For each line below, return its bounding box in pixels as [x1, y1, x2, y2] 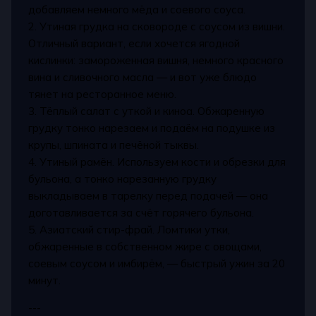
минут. [28, 274, 61, 288]
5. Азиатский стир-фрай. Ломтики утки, [28, 223, 231, 237]
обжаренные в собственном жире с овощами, [28, 240, 262, 254]
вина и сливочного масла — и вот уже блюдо [28, 71, 257, 85]
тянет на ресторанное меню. [28, 87, 177, 102]
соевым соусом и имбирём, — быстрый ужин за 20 [28, 257, 286, 271]
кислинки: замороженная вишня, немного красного [28, 54, 284, 68]
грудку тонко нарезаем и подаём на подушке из [28, 121, 276, 135]
